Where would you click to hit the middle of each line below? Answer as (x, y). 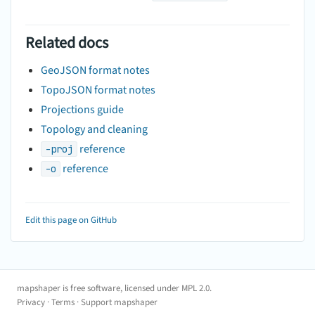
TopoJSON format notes (98, 90)
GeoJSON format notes (95, 70)
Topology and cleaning (94, 129)
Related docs (67, 43)
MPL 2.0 (195, 288)
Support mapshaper (119, 302)
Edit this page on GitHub (71, 220)
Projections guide (82, 109)
